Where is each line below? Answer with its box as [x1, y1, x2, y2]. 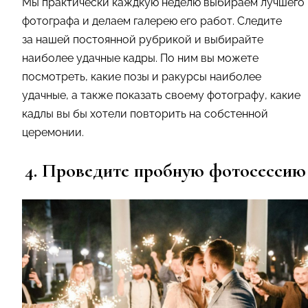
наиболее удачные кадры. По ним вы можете [22, 51, 258, 65]
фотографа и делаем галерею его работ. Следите [22, 14, 282, 27]
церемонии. [22, 125, 84, 139]
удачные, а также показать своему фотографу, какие [22, 88, 300, 102]
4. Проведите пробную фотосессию [24, 158, 306, 182]
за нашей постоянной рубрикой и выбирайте [22, 32, 263, 46]
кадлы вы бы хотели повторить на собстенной [22, 107, 268, 120]
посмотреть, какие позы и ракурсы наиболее [22, 69, 261, 83]
